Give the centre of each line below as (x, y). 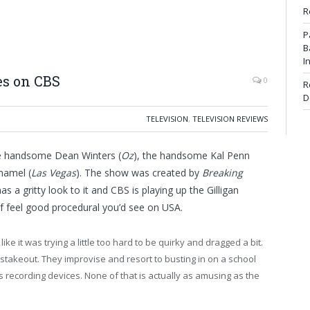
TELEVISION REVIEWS (230, 119)
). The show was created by (139, 173)
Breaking (222, 173)
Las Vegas (54, 173)
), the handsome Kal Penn (192, 155)
